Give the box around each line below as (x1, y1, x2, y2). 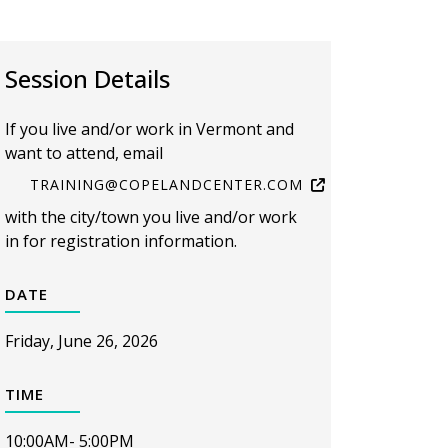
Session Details (5, 62, 170, 95)
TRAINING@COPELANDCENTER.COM (30, 175, 303, 194)
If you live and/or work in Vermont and (5, 118, 294, 140)
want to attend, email (5, 142, 163, 164)
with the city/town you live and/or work (5, 206, 297, 228)
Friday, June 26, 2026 (5, 330, 158, 352)
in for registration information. (5, 230, 241, 252)
